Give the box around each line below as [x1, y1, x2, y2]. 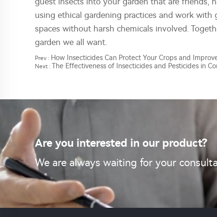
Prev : [35, 55, 51, 62]
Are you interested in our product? [35, 137, 207, 150]
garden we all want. [35, 37, 107, 47]
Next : [35, 63, 52, 70]
